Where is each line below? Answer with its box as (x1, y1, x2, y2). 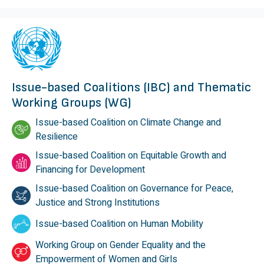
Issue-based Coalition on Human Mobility (35, 217, 203, 232)
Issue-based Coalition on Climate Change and (35, 115, 221, 130)
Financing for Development (35, 163, 145, 177)
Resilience (35, 130, 78, 144)
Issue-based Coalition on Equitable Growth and (35, 148, 226, 163)
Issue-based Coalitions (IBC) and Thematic (12, 80, 251, 96)
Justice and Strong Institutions (35, 196, 160, 210)
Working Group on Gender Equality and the (35, 238, 206, 253)
